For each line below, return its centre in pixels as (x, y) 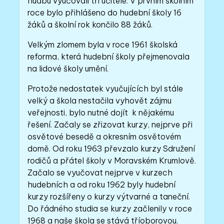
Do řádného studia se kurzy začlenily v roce (110, 208)
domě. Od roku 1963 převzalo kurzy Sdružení (111, 148)
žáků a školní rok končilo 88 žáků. (90, 24)
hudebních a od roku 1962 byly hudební (102, 184)
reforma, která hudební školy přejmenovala (109, 56)
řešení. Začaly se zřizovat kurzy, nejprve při (110, 124)
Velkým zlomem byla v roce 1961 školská (103, 44)
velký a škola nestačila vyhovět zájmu (100, 100)
